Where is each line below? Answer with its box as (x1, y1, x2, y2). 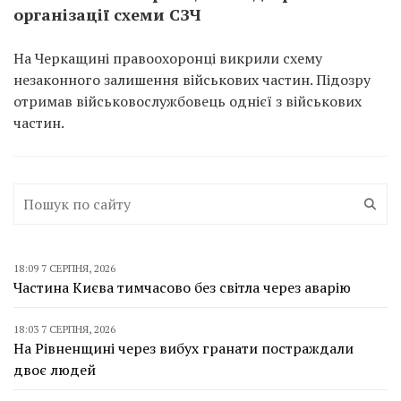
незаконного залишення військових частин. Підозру (13, 70, 371, 90)
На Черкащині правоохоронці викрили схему (13, 48, 322, 68)
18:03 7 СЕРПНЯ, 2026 (13, 322, 115, 336)
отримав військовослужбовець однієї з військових (13, 91, 362, 111)
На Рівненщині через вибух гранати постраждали (13, 338, 354, 358)
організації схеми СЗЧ (13, 4, 200, 25)
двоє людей (13, 360, 96, 380)
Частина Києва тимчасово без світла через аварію (13, 277, 351, 297)
